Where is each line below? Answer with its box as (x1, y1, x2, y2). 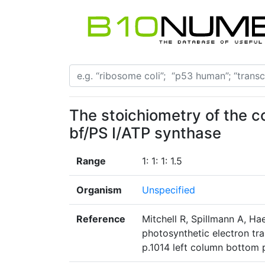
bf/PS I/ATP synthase (69, 124, 221, 143)
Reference (76, 213, 125, 225)
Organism (76, 184, 122, 196)
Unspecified (142, 184, 195, 196)
